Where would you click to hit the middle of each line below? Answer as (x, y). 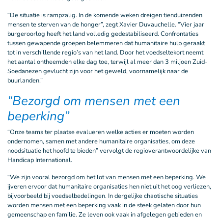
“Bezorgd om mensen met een (94, 101)
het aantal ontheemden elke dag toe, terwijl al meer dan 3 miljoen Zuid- (107, 62)
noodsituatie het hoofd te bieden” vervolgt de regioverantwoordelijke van (109, 151)
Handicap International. (40, 160)
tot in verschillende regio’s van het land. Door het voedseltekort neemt (105, 53)
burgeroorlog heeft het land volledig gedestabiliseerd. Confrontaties (103, 34)
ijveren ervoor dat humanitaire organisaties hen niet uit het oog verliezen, (109, 187)
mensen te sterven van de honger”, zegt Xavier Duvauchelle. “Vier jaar (106, 25)
